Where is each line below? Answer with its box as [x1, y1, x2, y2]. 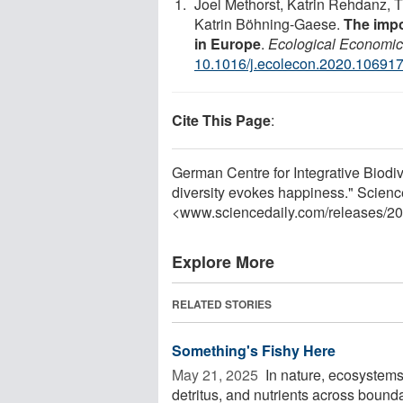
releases [328, 201, 383, 222]
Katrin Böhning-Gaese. [194, 13, 344, 34]
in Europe [194, 32, 261, 54]
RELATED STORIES [172, 295, 272, 312]
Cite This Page [172, 109, 271, 130]
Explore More [172, 249, 274, 273]
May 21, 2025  [172, 363, 262, 385]
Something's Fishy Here [172, 339, 336, 361]
